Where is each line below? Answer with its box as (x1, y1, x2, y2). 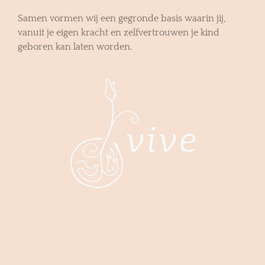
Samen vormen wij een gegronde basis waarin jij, (18, 12, 225, 24)
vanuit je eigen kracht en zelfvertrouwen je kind (18, 27, 219, 38)
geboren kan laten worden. (18, 41, 132, 52)
